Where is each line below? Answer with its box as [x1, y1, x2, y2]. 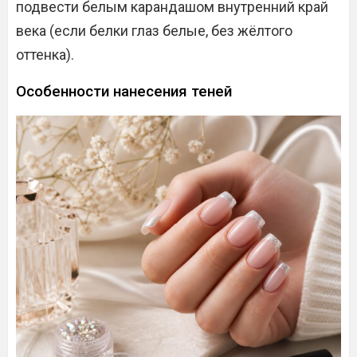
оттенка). [16, 46, 74, 63]
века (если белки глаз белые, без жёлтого [16, 22, 292, 39]
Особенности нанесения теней [16, 82, 232, 100]
